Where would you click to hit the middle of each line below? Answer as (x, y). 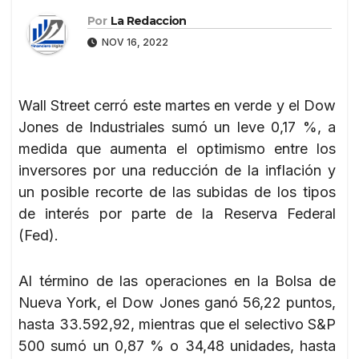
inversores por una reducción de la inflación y (177, 170)
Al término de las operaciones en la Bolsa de (177, 280)
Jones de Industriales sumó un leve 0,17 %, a (177, 127)
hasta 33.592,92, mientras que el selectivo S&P (177, 324)
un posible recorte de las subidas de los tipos (177, 192)
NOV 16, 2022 (134, 42)
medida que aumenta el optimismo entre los (177, 148)
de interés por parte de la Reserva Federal (177, 213)
